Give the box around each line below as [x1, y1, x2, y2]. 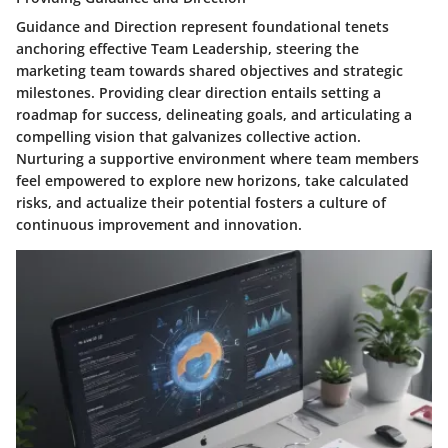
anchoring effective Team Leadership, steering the [16, 39, 359, 59]
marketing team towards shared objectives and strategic [16, 61, 403, 81]
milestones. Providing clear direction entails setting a [16, 83, 381, 103]
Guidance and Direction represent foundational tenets [16, 17, 389, 37]
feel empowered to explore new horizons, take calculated [16, 171, 409, 191]
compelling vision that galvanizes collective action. [16, 127, 361, 147]
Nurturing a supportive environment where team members [16, 149, 419, 169]
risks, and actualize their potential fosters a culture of [16, 193, 386, 213]
